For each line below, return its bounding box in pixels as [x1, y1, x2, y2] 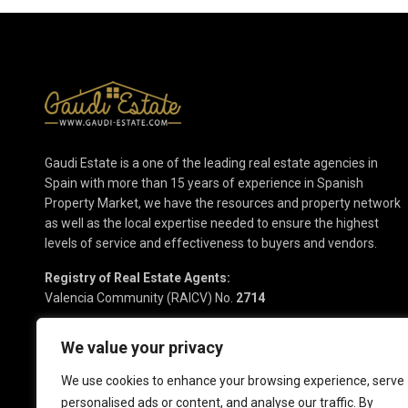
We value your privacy [61, 338, 223, 357]
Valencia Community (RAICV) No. [45, 290, 236, 305]
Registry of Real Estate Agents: [45, 270, 230, 285]
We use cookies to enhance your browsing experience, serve [61, 373, 404, 388]
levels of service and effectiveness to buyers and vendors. [45, 235, 377, 250]
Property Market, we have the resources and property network [45, 195, 401, 210]
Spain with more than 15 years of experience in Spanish [45, 175, 363, 190]
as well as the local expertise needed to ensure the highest [45, 215, 379, 230]
